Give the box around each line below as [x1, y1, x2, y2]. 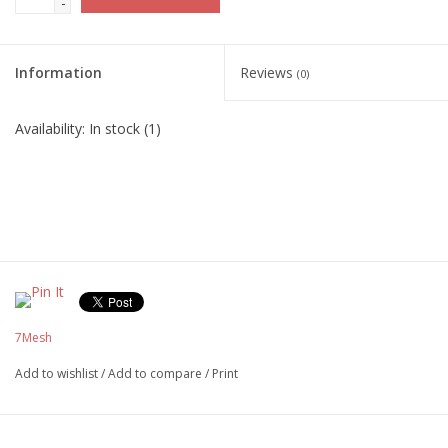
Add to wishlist [15, 365, 98, 383]
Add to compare [108, 365, 205, 383]
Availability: [15, 119, 89, 139]
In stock [89, 119, 140, 139]
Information [15, 63, 102, 83]
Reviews [240, 63, 297, 83]
